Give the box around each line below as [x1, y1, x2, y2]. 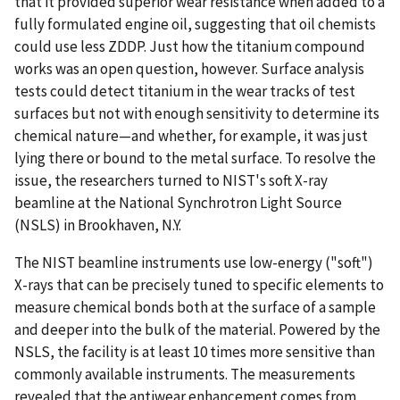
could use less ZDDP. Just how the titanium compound [14, 36, 365, 56]
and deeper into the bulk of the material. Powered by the [14, 319, 380, 339]
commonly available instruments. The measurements [14, 363, 355, 384]
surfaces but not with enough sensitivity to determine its [14, 103, 379, 123]
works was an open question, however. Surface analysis [14, 58, 364, 79]
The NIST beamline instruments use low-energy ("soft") [14, 252, 373, 272]
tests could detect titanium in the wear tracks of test [14, 80, 355, 101]
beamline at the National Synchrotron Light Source [14, 192, 342, 212]
